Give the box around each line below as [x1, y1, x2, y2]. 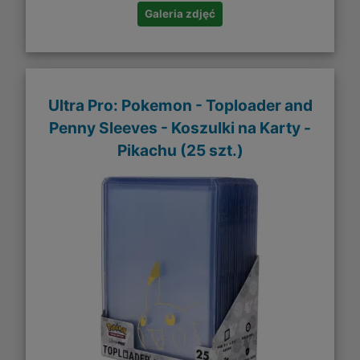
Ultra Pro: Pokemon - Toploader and [47, 95, 313, 115]
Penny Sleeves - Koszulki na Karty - [49, 117, 311, 137]
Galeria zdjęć [145, 6, 215, 20]
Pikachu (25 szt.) [117, 140, 243, 160]
